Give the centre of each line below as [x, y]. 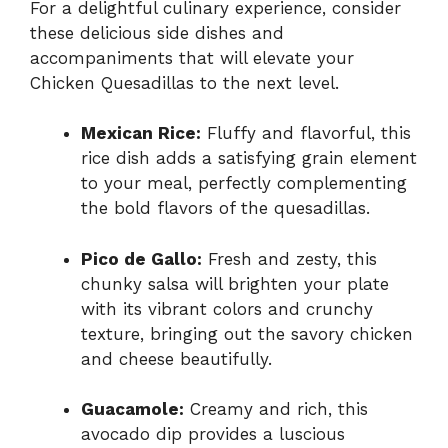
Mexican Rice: [141, 133]
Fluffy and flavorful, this [306, 133]
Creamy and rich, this [276, 409]
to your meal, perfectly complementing [244, 183]
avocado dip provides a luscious [213, 434]
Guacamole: [132, 409]
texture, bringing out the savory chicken [247, 333]
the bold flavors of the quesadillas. [225, 208]
